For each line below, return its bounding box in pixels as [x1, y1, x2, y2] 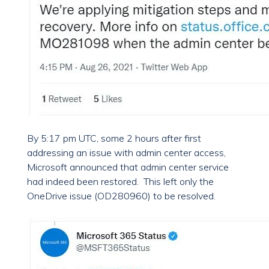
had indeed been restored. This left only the [27, 175, 214, 188]
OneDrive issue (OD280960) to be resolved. [27, 190, 216, 202]
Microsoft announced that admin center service [27, 161, 229, 174]
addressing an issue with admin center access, [27, 147, 226, 159]
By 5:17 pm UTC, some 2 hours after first [27, 132, 201, 145]
